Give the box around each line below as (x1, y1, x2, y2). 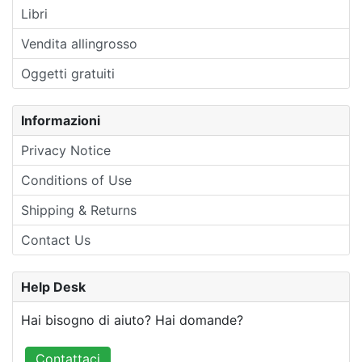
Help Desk (21, 278, 86, 295)
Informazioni (21, 112, 100, 128)
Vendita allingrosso (21, 35, 137, 52)
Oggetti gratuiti (21, 65, 115, 82)
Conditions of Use (21, 171, 132, 188)
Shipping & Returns (21, 201, 137, 218)
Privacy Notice (21, 141, 111, 158)
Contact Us (21, 231, 90, 248)
